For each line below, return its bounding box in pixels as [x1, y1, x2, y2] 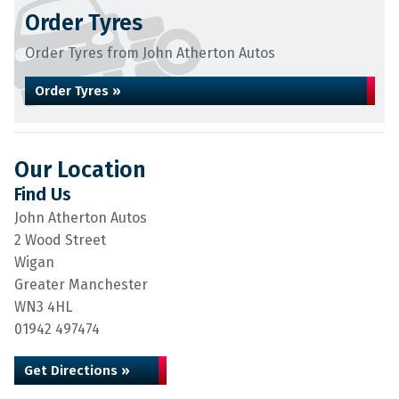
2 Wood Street [14, 231, 106, 248]
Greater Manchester [14, 275, 148, 293]
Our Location [14, 156, 146, 183]
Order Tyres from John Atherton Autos [25, 44, 275, 61]
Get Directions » [24, 362, 130, 379]
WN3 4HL [14, 297, 72, 315]
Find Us [14, 183, 71, 205]
